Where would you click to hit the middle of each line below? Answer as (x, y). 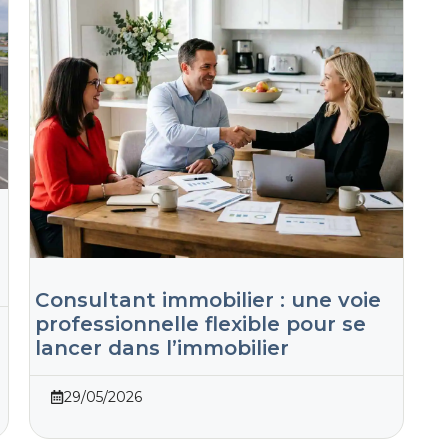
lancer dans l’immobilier (161, 347)
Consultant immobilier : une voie (207, 299)
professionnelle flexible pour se (200, 323)
